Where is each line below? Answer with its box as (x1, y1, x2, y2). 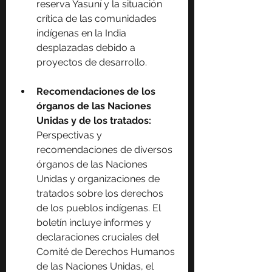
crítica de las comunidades (36, 13, 159, 25)
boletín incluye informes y (36, 217, 154, 229)
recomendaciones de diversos (36, 144, 175, 156)
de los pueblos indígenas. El (36, 202, 163, 214)
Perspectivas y (36, 129, 104, 141)
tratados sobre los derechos (36, 188, 166, 200)
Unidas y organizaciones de (36, 173, 162, 185)
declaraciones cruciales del (36, 231, 161, 243)
